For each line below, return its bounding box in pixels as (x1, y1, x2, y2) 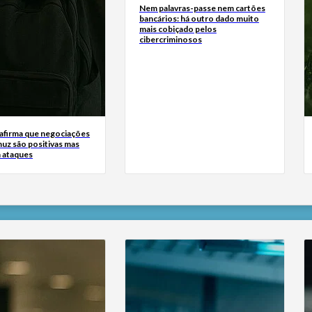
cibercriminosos (139, 34, 202, 45)
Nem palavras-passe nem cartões (139, 3, 265, 14)
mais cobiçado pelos (139, 24, 217, 35)
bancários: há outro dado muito (139, 13, 259, 24)
